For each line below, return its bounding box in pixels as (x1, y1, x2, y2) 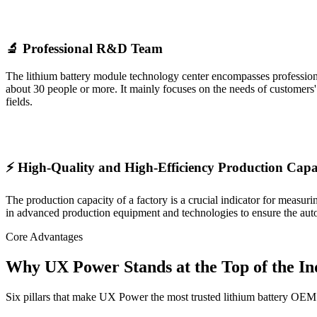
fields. (6, 95, 33, 108)
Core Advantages (6, 230, 83, 243)
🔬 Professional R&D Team (6, 40, 163, 56)
